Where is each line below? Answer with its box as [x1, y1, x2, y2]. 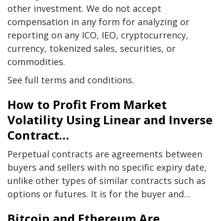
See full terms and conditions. [7, 74, 134, 86]
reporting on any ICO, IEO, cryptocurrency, [7, 29, 188, 41]
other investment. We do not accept [7, 2, 161, 14]
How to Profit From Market [7, 96, 167, 112]
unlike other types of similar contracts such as [7, 175, 206, 186]
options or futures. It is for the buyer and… [7, 188, 191, 200]
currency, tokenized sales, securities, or [7, 42, 176, 54]
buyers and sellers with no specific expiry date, [7, 161, 207, 173]
